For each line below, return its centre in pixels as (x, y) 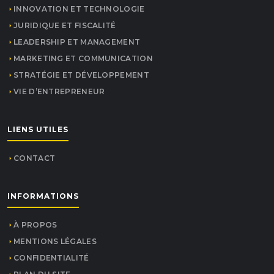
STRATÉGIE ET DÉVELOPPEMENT (81, 75)
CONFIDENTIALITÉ (51, 258)
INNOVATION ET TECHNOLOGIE (79, 9)
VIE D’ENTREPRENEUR (59, 92)
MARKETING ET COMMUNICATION (83, 59)
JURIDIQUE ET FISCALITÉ (65, 26)
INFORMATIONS (43, 196)
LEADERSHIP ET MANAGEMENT (77, 42)
